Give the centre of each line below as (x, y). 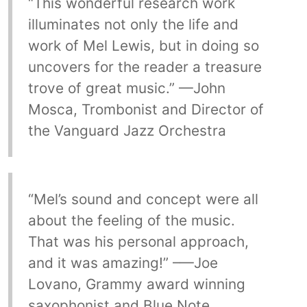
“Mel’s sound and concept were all (143, 199)
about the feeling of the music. (131, 220)
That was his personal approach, (138, 241)
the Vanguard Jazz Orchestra (127, 131)
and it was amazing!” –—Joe (123, 262)
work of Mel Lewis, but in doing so (143, 46)
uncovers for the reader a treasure (145, 67)
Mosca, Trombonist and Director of (146, 110)
